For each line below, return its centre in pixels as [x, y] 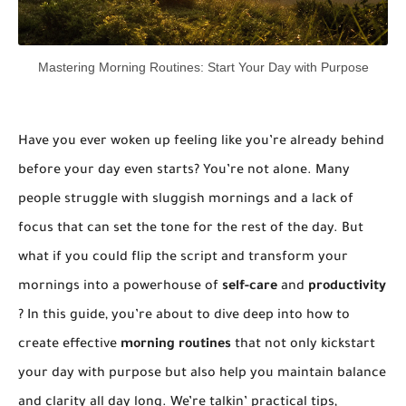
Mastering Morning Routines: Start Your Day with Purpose [203, 67]
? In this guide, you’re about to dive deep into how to [184, 316]
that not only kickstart [303, 345]
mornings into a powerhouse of [120, 287]
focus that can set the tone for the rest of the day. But [191, 229]
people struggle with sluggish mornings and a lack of [186, 200]
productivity [347, 287]
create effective [69, 345]
